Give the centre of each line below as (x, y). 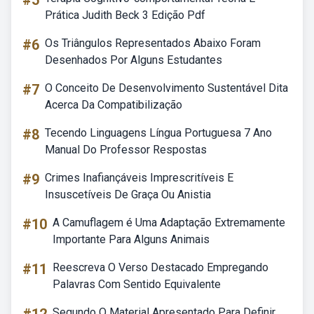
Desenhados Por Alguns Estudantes (134, 60)
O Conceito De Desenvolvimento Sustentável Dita (166, 88)
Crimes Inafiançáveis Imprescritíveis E (139, 178)
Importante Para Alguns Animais (131, 239)
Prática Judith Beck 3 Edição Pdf (125, 15)
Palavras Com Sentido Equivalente (137, 284)
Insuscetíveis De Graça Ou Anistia (128, 194)
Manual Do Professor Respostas (126, 150)
